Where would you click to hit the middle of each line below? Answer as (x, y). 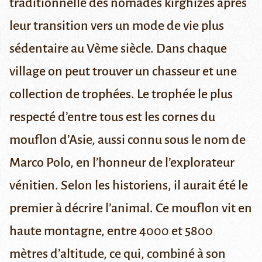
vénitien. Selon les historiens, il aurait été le (129, 186)
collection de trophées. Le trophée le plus (121, 94)
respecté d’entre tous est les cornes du (112, 117)
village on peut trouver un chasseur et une (123, 72)
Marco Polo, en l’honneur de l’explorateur (122, 163)
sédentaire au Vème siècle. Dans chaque (118, 49)
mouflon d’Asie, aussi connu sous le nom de (127, 140)
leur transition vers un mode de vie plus (117, 26)
